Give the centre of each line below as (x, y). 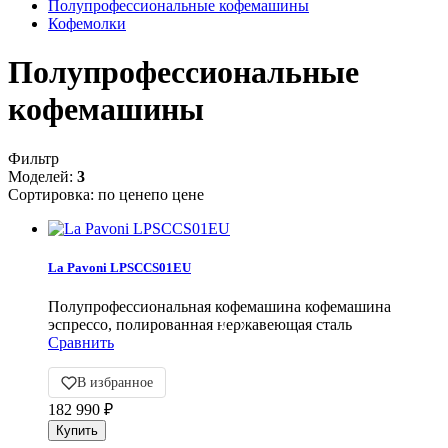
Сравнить (81, 343)
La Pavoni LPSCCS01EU (119, 268)
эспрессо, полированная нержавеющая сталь (200, 325)
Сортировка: (53, 194)
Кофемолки (87, 23)
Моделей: (42, 176)
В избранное (115, 382)
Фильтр (33, 158)
